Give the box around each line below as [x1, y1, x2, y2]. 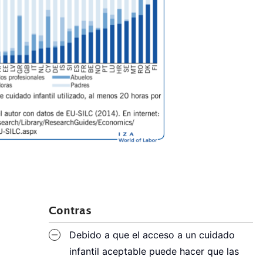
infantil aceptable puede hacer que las [69, 246, 240, 258]
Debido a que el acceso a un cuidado [69, 230, 235, 241]
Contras [49, 202, 92, 224]
